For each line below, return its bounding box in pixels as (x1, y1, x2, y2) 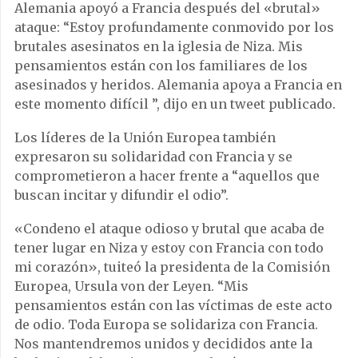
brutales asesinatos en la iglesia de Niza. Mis (14, 38, 303, 54)
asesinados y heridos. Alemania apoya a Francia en (14, 76, 342, 93)
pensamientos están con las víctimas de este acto (14, 296, 332, 313)
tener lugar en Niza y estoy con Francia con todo (14, 239, 324, 256)
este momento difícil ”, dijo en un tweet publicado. (14, 95, 336, 112)
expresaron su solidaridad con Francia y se (14, 148, 292, 165)
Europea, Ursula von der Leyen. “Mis (14, 277, 249, 294)
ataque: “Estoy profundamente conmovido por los (14, 18, 334, 35)
